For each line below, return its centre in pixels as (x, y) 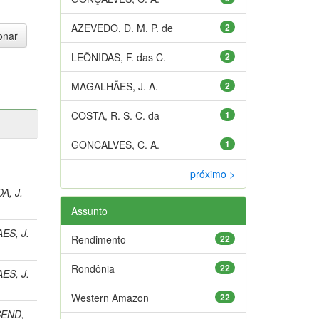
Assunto (89, 210)
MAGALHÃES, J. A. (114, 86)
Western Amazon (110, 297)
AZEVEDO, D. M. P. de (122, 27)
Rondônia (93, 268)
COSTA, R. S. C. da (115, 115)
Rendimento (98, 239)
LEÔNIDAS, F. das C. (118, 57)
